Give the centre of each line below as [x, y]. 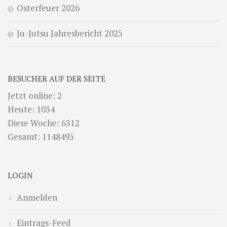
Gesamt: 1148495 [41, 136]
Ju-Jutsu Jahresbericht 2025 [70, 33]
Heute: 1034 [31, 109]
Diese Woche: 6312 [44, 123]
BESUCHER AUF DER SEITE [56, 78]
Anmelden [37, 197]
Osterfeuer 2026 [48, 8]
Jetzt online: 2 [35, 95]
